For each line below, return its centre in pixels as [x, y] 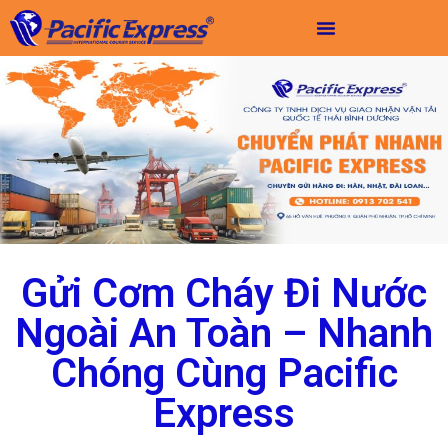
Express [224, 413]
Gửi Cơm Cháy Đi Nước [224, 293]
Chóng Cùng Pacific [224, 373]
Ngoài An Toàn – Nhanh [224, 333]
